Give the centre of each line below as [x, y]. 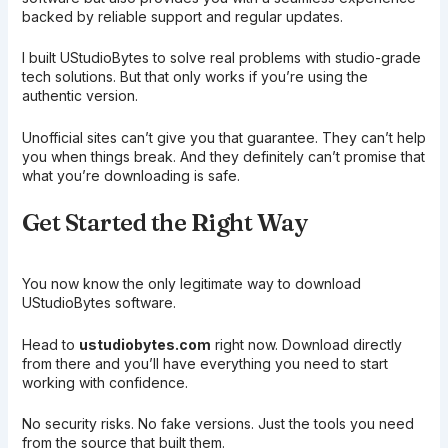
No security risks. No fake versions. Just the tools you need [217, 423]
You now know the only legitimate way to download [191, 284]
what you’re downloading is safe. [130, 175]
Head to [50, 344]
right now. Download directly [306, 344]
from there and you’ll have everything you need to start [204, 363]
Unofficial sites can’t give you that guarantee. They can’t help [223, 137]
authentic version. [79, 96]
